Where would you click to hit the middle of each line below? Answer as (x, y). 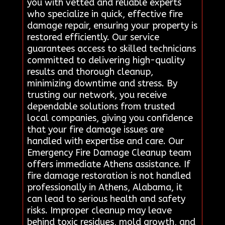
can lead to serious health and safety (106, 199)
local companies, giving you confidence (110, 118)
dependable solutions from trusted (101, 106)
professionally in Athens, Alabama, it (104, 187)
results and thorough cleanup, (90, 72)
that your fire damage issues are (95, 129)
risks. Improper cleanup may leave (99, 210)
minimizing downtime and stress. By (102, 83)
